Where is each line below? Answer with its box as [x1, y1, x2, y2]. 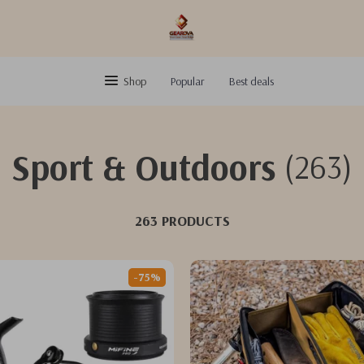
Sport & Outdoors [11, 145, 276, 189]
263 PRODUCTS [134, 210, 230, 230]
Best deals [228, 74, 274, 89]
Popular [170, 74, 205, 89]
